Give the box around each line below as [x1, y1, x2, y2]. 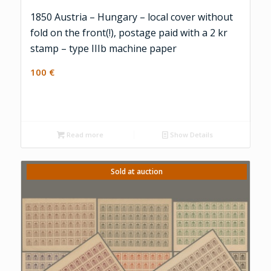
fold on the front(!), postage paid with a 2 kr [30, 25, 227, 39]
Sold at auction [110, 166, 163, 177]
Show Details [168, 130, 213, 140]
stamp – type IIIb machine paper [30, 41, 177, 55]
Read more [65, 130, 104, 140]
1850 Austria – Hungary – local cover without [30, 10, 233, 24]
